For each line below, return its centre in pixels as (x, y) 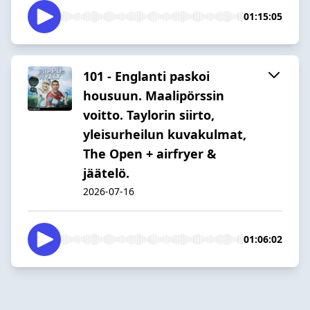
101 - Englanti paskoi (146, 76)
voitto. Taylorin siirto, (149, 115)
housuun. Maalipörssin (154, 95)
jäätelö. (106, 173)
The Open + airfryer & (150, 153)
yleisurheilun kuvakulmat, (165, 134)
